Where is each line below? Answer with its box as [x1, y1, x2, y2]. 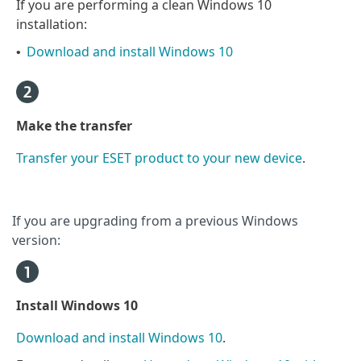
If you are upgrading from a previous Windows [12, 211, 298, 230]
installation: [16, 15, 87, 33]
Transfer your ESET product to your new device [16, 148, 302, 167]
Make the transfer [16, 116, 132, 135]
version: [12, 230, 60, 249]
